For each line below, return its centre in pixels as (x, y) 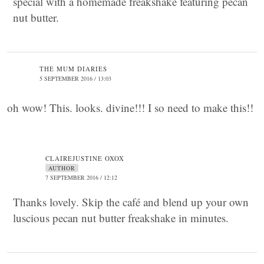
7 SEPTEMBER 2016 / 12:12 (81, 177)
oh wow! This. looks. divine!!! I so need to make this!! (130, 108)
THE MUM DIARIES (73, 69)
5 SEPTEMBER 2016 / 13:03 (75, 78)
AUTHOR (62, 168)
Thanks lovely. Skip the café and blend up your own (131, 202)
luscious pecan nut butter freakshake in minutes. (121, 218)
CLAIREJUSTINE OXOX (85, 158)
